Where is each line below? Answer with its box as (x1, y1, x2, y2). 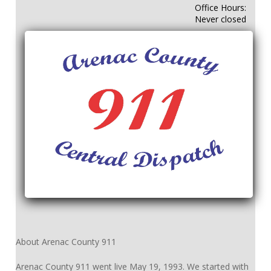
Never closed (195, 13, 246, 25)
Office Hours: (195, 2, 246, 14)
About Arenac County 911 (16, 236, 116, 248)
